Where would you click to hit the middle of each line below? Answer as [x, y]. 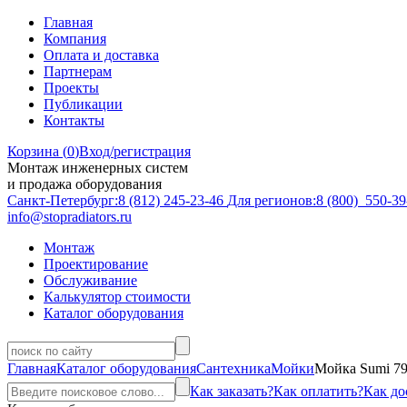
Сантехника [233, 368]
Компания [75, 39]
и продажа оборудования [84, 184]
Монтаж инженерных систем [98, 168]
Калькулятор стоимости [117, 297]
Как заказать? [232, 391]
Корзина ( [37, 151]
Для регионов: [272, 200]
